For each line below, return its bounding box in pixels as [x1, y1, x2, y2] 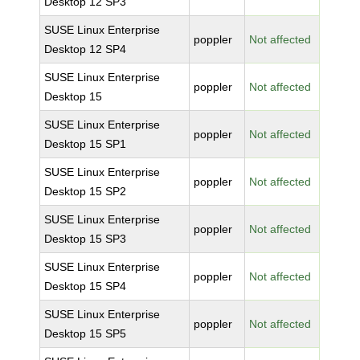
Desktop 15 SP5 [44, 327, 127, 340]
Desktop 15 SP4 [44, 280, 127, 292]
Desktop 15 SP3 [44, 232, 127, 245]
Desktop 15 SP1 [44, 137, 127, 150]
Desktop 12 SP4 [44, 43, 127, 55]
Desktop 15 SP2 [44, 185, 127, 198]
